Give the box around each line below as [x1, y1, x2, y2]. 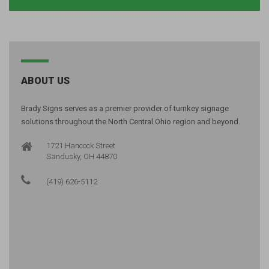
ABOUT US [21, 74, 70, 86]
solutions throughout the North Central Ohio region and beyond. [21, 116, 240, 126]
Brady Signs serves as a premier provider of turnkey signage [21, 103, 229, 113]
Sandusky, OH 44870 [46, 151, 117, 161]
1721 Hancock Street [46, 141, 115, 150]
